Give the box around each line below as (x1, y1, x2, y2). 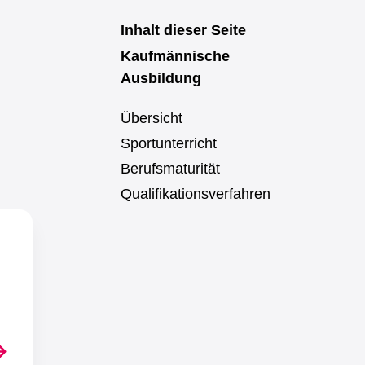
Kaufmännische (121, 48, 230, 64)
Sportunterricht (121, 135, 217, 152)
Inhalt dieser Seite (121, 22, 246, 38)
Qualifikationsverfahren (121, 186, 270, 202)
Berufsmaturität (121, 161, 220, 177)
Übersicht (121, 110, 182, 126)
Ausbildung (121, 70, 201, 86)
